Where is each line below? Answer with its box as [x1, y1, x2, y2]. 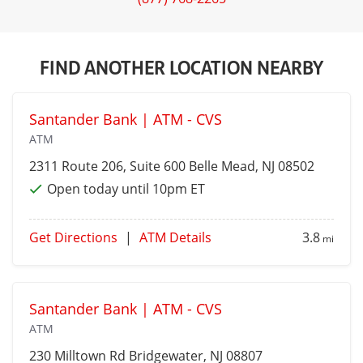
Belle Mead [189, 157, 255, 176]
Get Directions [29, 228, 117, 247]
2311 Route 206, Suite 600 [29, 157, 189, 176]
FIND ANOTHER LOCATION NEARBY [40, 53, 323, 81]
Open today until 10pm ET [47, 180, 205, 199]
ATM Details [139, 228, 211, 247]
